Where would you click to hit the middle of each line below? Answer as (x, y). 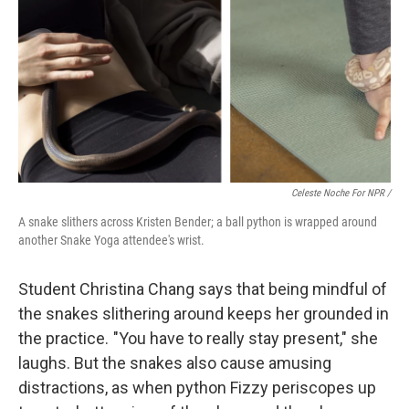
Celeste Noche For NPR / (341, 193)
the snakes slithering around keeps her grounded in (204, 314)
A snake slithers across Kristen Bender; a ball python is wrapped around (198, 222)
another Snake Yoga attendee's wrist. (111, 240)
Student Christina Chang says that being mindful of (203, 289)
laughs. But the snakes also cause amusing (175, 363)
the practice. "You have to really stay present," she (198, 338)
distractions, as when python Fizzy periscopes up (197, 388)
